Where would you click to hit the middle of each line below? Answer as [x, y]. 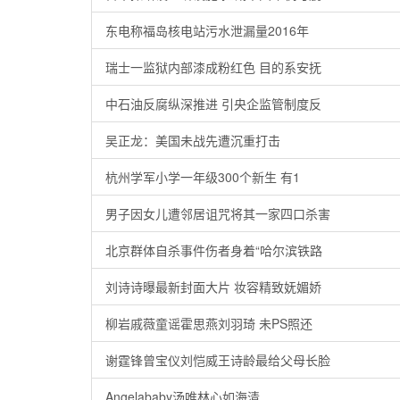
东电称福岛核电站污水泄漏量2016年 [207, 30]
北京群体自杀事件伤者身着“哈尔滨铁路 [214, 250]
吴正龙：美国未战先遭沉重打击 [193, 140]
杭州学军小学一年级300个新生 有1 [203, 177]
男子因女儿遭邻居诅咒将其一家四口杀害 [218, 213]
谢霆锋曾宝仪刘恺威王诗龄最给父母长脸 [218, 360]
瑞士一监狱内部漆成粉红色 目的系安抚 [213, 67]
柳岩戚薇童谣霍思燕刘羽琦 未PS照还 [209, 323]
